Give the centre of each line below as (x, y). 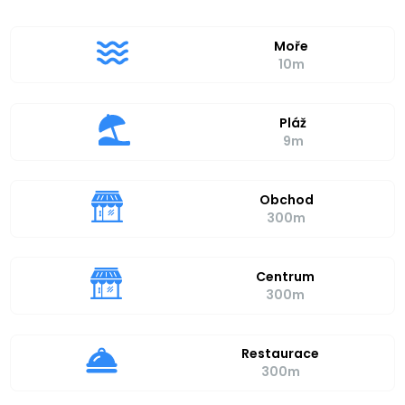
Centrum (285, 277)
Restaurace (281, 354)
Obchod (286, 199)
